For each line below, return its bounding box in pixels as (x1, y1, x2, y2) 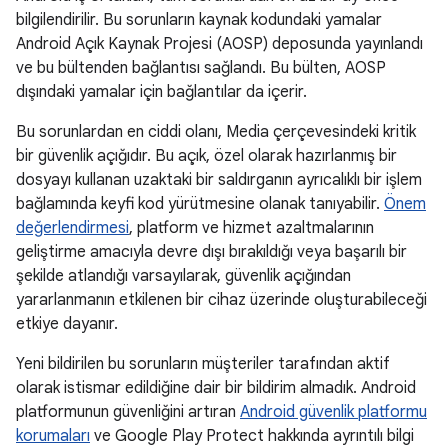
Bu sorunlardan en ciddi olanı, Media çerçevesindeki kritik (16, 122, 416, 142)
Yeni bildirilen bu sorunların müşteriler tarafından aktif (16, 354, 390, 374)
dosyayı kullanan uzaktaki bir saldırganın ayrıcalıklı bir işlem (16, 170, 422, 190)
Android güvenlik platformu (240, 402, 427, 422)
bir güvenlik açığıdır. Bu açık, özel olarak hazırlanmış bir (16, 146, 397, 166)
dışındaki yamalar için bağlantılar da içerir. (16, 82, 307, 102)
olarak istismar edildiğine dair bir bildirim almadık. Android (16, 378, 416, 398)
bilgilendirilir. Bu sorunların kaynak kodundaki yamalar (16, 10, 382, 30)
